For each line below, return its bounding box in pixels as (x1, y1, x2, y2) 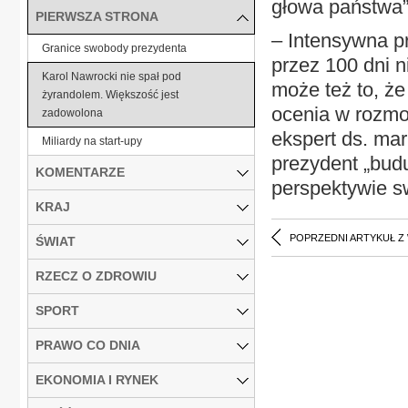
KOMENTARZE (36, 164, 125, 179)
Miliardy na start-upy (42, 134, 142, 148)
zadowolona (42, 106, 103, 119)
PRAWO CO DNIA (36, 337, 140, 352)
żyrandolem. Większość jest (42, 87, 178, 101)
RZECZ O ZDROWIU (36, 268, 157, 283)
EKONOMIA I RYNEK (36, 372, 158, 387)
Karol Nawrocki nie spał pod (42, 69, 181, 83)
